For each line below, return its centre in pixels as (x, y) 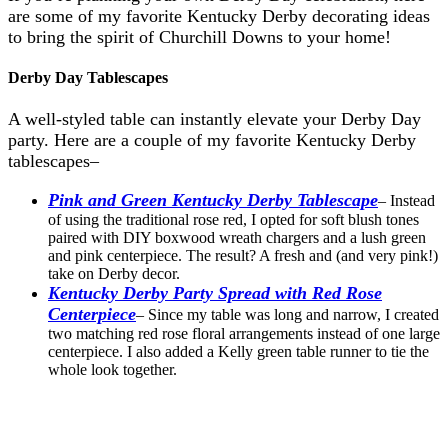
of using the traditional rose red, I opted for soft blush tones (233, 219)
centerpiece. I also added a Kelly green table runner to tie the (238, 351)
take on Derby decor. (114, 273)
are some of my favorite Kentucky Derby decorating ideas (219, 16)
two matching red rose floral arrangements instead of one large (244, 333)
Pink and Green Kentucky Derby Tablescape (213, 199)
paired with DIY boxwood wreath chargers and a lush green (237, 237)
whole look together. (112, 369)
